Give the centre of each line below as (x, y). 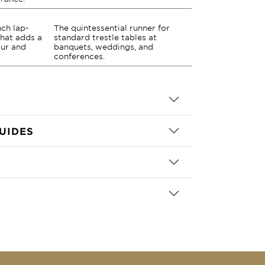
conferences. (79, 56)
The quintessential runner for (112, 28)
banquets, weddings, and (104, 47)
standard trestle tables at (105, 37)
